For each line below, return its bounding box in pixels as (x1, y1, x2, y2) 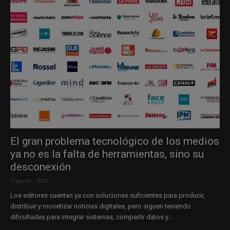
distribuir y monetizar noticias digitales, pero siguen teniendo (10, 202, 191, 210)
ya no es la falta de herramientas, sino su (10, 147, 204, 160)
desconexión (10, 160, 71, 173)
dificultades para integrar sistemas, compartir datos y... (10, 213, 172, 221)
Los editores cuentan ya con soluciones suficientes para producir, (10, 191, 205, 199)
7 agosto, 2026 (10, 176, 48, 184)
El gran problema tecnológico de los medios (10, 135, 219, 147)
